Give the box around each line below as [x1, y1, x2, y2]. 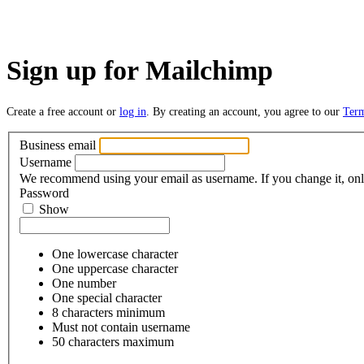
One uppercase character [52, 262, 178, 276]
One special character [52, 291, 162, 305]
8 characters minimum [52, 305, 165, 320]
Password [19, 186, 69, 201]
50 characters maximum [52, 335, 174, 349]
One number [52, 276, 116, 291]
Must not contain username [52, 320, 190, 335]
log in [119, 105, 146, 118]
